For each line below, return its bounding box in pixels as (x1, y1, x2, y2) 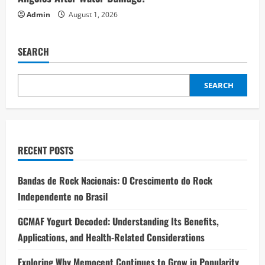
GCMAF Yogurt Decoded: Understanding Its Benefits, (18, 214, 219, 229)
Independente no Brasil (18, 189, 108, 204)
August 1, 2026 (67, 9, 118, 20)
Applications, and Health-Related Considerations (18, 230, 205, 245)
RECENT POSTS (18, 143, 73, 158)
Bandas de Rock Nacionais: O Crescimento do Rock (18, 173, 212, 188)
